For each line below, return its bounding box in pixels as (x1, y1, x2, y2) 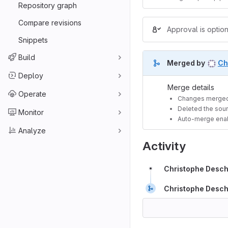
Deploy (18, 71, 43, 80)
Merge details (167, 83, 214, 92)
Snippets (18, 35, 48, 44)
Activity (142, 138, 186, 153)
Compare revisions (18, 18, 81, 27)
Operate (18, 89, 46, 98)
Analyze (18, 126, 46, 135)
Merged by (166, 58, 207, 67)
